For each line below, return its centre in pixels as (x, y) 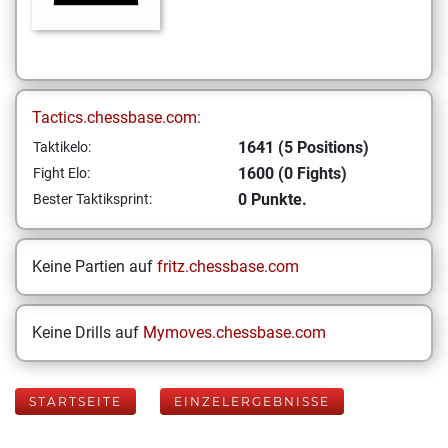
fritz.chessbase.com (228, 266)
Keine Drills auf (87, 332)
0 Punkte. (272, 199)
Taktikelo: (62, 147)
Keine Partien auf (94, 266)
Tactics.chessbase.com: (116, 117)
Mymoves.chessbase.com (234, 332)
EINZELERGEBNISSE (252, 401)
